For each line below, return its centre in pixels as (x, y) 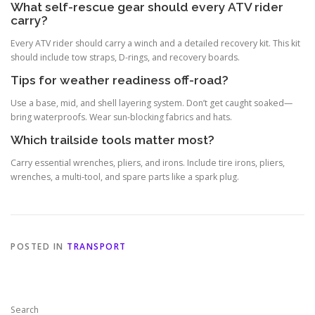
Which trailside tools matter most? (112, 140)
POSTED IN (39, 247)
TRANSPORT (97, 247)
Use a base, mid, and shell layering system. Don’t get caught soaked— (152, 103)
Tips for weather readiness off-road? (120, 80)
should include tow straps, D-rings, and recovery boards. (125, 57)
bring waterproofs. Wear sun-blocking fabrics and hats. (121, 117)
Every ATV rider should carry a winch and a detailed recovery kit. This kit (155, 43)
